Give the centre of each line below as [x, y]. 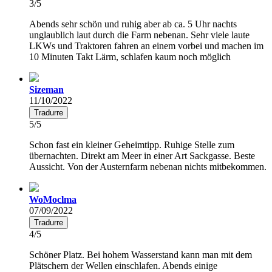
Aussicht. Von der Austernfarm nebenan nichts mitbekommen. [148, 166]
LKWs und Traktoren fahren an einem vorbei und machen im [146, 46]
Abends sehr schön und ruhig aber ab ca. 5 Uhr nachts [133, 24]
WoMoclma [53, 199]
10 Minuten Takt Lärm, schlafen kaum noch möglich [130, 56]
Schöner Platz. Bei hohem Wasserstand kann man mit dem [141, 254]
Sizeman [46, 89]
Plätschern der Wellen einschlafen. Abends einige [123, 265]
